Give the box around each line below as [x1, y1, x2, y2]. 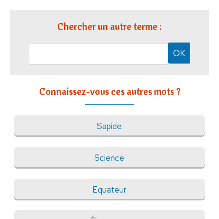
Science [94, 152, 125, 163]
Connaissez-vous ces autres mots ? [39, 85, 180, 98]
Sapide [97, 121, 122, 132]
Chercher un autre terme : [57, 20, 162, 33]
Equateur [92, 184, 127, 195]
